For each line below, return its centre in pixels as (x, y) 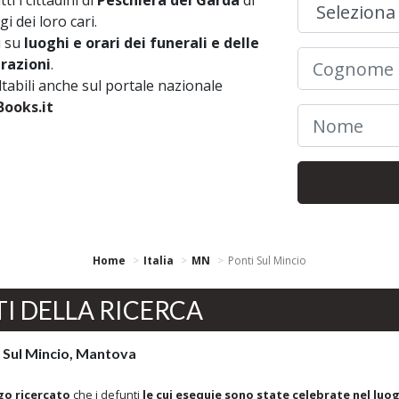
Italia (159, 261)
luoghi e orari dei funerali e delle (141, 43)
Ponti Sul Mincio (267, 261)
